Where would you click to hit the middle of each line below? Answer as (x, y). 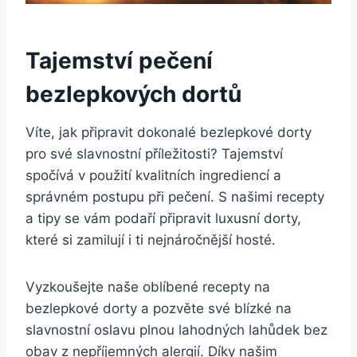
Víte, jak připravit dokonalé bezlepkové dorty (169, 133)
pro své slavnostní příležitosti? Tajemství (154, 154)
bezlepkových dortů (133, 94)
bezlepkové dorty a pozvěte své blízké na (159, 309)
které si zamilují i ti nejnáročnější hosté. (151, 240)
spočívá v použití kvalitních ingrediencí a (153, 176)
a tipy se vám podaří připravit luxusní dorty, (163, 219)
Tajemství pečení (119, 61)
